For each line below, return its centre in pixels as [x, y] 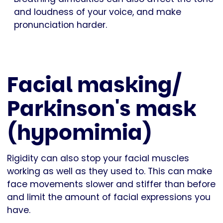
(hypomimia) [80, 133]
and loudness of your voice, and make [98, 12]
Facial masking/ [94, 85]
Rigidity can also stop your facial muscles [98, 159]
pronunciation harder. [60, 25]
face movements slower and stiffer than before [111, 184]
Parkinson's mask [102, 109]
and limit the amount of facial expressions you [109, 197]
